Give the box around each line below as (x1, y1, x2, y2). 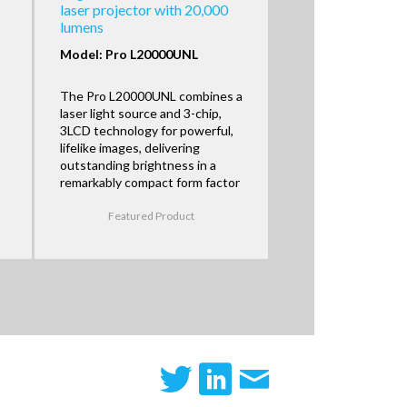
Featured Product (108, 209, 195, 223)
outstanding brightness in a (59, 156, 216, 173)
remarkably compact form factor (59, 174, 240, 190)
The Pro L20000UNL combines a (59, 87, 243, 104)
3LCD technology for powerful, (59, 122, 233, 138)
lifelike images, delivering (59, 139, 200, 155)
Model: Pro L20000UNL (59, 46, 198, 62)
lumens (59, 18, 104, 36)
